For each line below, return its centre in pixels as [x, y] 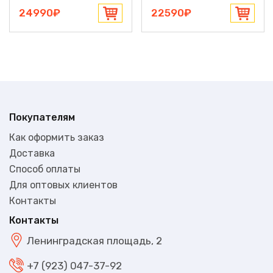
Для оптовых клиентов [63, 185]
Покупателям [42, 117]
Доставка [32, 153]
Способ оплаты [45, 169]
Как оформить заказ [57, 137]
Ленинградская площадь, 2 [94, 241]
